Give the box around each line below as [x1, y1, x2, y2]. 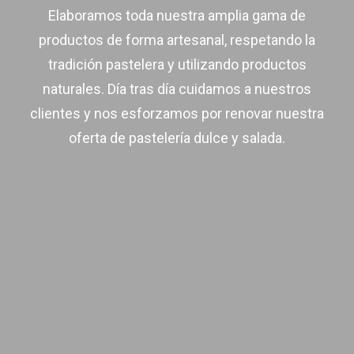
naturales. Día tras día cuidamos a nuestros [43, 81, 311, 97]
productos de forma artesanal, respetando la [39, 32, 315, 48]
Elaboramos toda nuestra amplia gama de [48, 7, 306, 24]
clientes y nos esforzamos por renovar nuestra [30, 105, 324, 122]
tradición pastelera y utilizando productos [47, 56, 307, 73]
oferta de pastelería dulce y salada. [69, 130, 285, 146]
